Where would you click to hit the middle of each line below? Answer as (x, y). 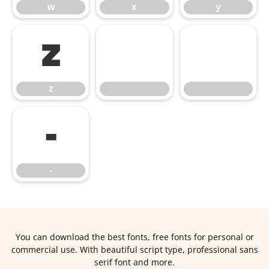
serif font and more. (134, 262)
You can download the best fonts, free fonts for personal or (134, 237)
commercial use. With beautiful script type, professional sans (134, 249)
